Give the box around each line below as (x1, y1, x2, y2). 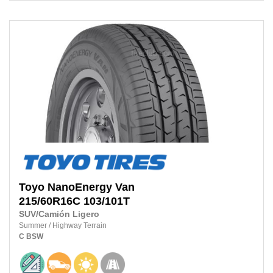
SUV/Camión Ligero (19, 209, 99, 219)
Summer (19, 221, 49, 230)
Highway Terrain (52, 221, 107, 230)
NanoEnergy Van (48, 180, 135, 193)
